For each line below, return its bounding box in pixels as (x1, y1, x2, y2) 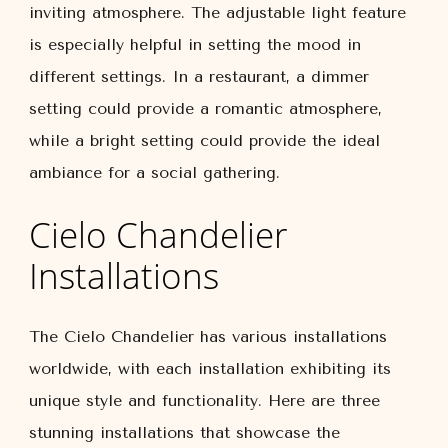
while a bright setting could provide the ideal (29, 131, 380, 150)
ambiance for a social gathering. (29, 163, 280, 182)
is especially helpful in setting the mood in (29, 35, 361, 54)
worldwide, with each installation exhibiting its (29, 359, 391, 378)
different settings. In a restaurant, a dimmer (29, 67, 369, 86)
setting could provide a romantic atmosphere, (29, 99, 382, 118)
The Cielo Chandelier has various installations (29, 327, 387, 346)
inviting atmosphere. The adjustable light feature (29, 3, 406, 22)
